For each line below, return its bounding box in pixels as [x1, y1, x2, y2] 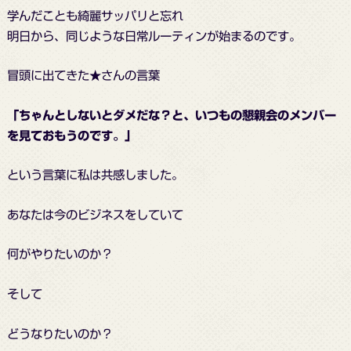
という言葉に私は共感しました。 [6, 168, 183, 182]
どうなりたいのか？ [6, 327, 113, 340]
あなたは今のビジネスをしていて [6, 208, 183, 221]
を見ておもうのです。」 [6, 128, 136, 142]
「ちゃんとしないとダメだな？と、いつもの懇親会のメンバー [6, 108, 336, 121]
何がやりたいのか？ [6, 248, 113, 261]
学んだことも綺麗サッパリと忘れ [6, 9, 183, 22]
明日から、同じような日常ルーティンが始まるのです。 [6, 29, 301, 42]
